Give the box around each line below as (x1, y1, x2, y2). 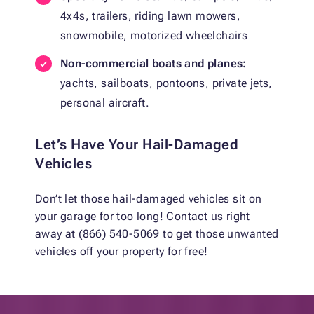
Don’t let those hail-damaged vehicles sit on (35, 191, 262, 205)
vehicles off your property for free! (35, 244, 208, 258)
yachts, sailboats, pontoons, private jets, (60, 76, 273, 90)
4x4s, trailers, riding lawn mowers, (60, 8, 240, 22)
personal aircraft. (60, 95, 150, 109)
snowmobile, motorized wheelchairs (60, 28, 248, 42)
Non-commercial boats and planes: (60, 56, 247, 70)
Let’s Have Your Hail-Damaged (35, 135, 238, 153)
